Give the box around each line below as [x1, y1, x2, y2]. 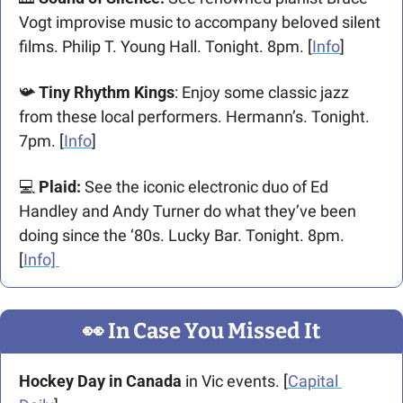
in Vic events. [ [182, 372, 288, 391]
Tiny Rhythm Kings [35, 83, 175, 103]
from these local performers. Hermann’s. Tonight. [19, 107, 370, 127]
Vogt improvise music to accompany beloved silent [19, 13, 381, 32]
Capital [288, 372, 338, 391]
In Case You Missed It [104, 318, 320, 345]
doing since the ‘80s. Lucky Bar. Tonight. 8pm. [19, 226, 345, 246]
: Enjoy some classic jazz [175, 83, 349, 103]
